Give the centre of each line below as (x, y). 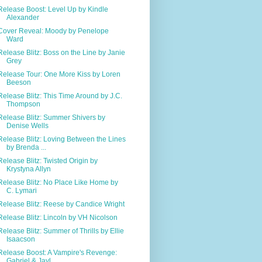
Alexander (23, 17)
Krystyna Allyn (28, 169)
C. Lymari (21, 190)
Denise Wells (27, 125)
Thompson (23, 104)
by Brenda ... (26, 147)
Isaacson (20, 239)
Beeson (18, 82)
